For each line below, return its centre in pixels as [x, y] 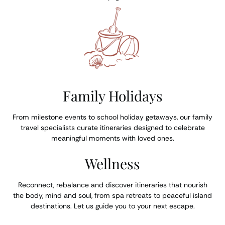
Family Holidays [113, 96]
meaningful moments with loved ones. [113, 138]
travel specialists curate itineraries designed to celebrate [113, 128]
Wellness [113, 163]
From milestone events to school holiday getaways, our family [113, 117]
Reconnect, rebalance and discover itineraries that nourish [113, 185]
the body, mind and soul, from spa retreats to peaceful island [113, 195]
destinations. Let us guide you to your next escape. [113, 206]
